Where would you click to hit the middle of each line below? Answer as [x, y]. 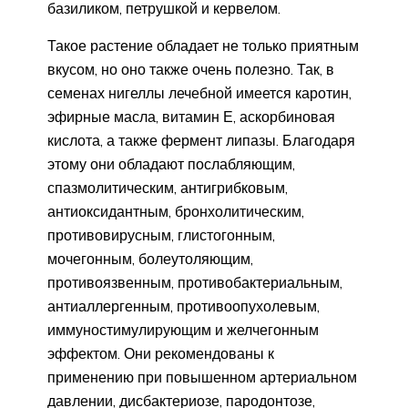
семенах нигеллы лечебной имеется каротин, [199, 93]
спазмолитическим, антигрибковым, [168, 188]
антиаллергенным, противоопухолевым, [184, 306]
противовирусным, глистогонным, [161, 235]
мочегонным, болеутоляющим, [150, 259]
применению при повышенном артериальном [202, 377]
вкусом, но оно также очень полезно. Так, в [191, 70]
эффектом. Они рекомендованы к [161, 354]
